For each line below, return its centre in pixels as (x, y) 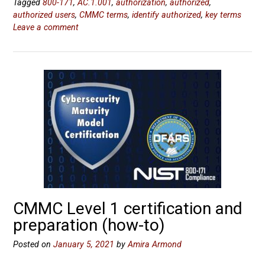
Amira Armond (155, 244)
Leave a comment (46, 27)
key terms (223, 14)
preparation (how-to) (89, 225)
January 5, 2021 (84, 244)
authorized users (44, 14)
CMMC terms (104, 14)
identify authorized (167, 14)
